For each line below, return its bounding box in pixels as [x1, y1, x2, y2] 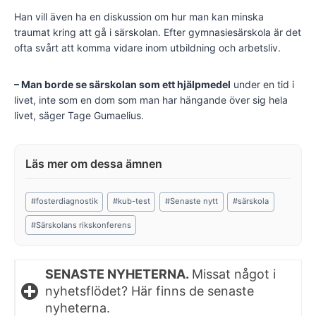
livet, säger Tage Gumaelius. [14, 109, 144, 122]
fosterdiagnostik [35, 196, 98, 207]
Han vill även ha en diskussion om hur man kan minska [14, 11, 264, 23]
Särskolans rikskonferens [35, 219, 131, 230]
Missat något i [192, 267, 276, 282]
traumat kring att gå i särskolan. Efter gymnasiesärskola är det [14, 26, 301, 39]
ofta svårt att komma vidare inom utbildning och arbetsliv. [14, 42, 281, 54]
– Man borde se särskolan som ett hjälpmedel [14, 78, 231, 91]
